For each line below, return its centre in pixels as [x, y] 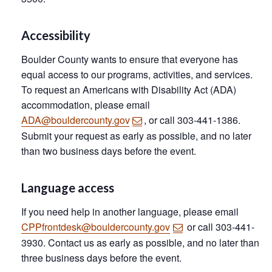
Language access [68, 187]
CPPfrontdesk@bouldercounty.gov [96, 226]
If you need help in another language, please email [130, 211]
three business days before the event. [101, 257]
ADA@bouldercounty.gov [75, 120]
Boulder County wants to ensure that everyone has [130, 59]
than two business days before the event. [109, 151]
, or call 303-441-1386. [192, 120]
